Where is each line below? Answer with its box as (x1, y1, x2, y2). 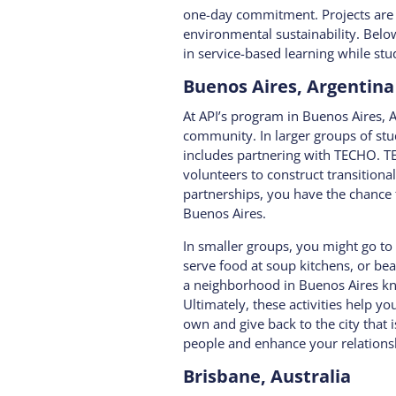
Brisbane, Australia (182, 363, 355, 388)
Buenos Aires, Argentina (182, 73, 394, 98)
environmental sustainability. (182, 24, 363, 42)
